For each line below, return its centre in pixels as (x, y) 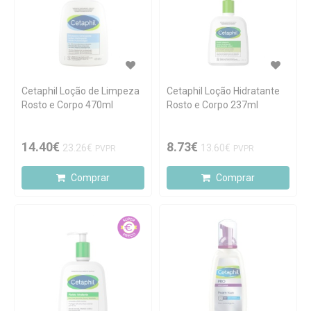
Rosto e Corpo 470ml (67, 105)
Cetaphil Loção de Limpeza (81, 91)
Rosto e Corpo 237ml (212, 105)
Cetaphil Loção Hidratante (223, 91)
